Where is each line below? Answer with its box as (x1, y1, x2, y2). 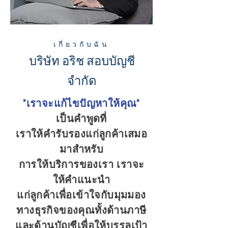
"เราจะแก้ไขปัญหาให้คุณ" (23, 97, 140, 109)
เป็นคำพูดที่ (56, 112, 107, 125)
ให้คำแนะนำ (52, 173, 110, 186)
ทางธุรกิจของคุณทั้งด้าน (16, 204, 127, 216)
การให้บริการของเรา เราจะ (18, 158, 145, 170)
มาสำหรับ (59, 142, 104, 155)
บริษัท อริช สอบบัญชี (28, 52, 135, 69)
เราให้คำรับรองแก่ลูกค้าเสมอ (15, 127, 148, 140)
